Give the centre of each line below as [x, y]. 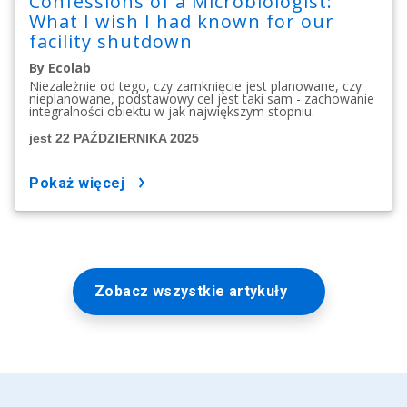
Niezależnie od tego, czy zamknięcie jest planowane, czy [195, 86]
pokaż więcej [82, 184]
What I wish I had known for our [182, 22]
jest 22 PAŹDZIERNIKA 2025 [114, 139]
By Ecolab [60, 68]
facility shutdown [111, 42]
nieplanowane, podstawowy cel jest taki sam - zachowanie [202, 99]
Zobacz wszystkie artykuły [191, 292]
